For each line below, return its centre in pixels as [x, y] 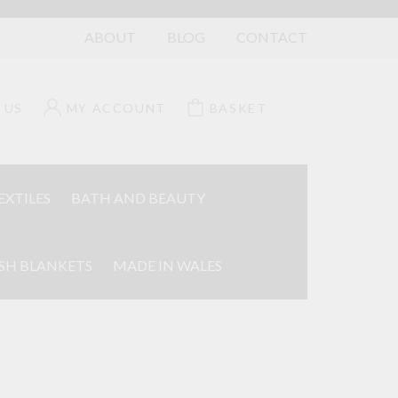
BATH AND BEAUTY [138, 198]
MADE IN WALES [167, 265]
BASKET [238, 107]
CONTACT [272, 37]
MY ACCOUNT [116, 107]
